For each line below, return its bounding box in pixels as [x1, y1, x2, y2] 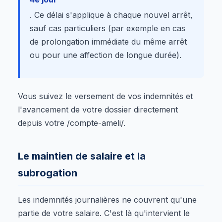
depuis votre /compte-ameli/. [18, 117, 125, 128]
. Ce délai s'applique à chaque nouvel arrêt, [30, 9, 193, 20]
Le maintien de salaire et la [18, 150, 146, 162]
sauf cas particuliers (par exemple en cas [30, 23, 185, 33]
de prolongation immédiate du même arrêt [30, 36, 187, 47]
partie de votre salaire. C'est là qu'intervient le [18, 208, 190, 218]
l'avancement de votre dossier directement [18, 104, 178, 114]
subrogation [18, 166, 77, 179]
